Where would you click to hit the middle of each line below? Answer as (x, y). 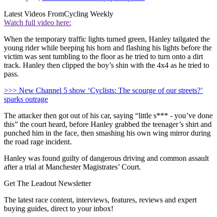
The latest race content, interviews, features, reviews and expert (100, 200)
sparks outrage (26, 99)
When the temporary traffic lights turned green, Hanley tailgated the (107, 39)
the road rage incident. (38, 142)
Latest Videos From (34, 14)
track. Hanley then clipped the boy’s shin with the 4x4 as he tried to (107, 65)
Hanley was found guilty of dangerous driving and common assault (106, 158)
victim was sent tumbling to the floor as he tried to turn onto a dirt (103, 57)
